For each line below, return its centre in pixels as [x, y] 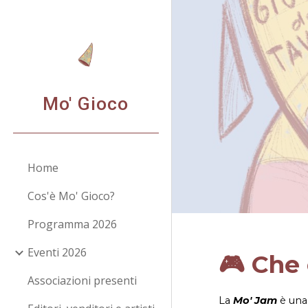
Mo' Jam [255, 300]
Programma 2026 [72, 224]
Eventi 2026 [57, 252]
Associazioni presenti [82, 280]
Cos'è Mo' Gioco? [71, 196]
